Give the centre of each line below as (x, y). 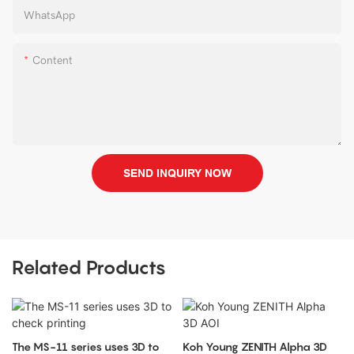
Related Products (89, 268)
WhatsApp (49, 15)
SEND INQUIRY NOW (177, 173)
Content (53, 60)
